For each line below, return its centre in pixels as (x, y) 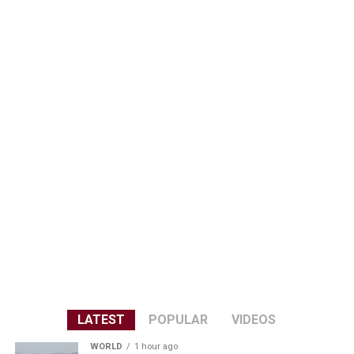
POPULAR (179, 320)
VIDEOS (254, 320)
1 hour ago (156, 347)
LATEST (102, 320)
